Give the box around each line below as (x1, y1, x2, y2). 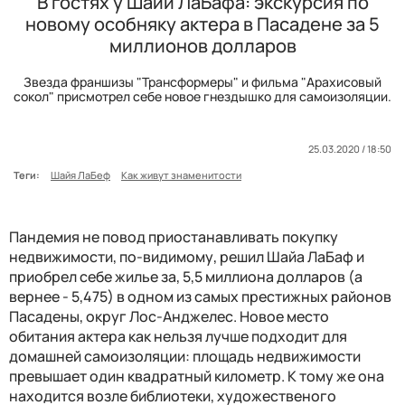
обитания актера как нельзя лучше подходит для (9, 326, 347, 347)
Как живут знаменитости (121, 168, 241, 183)
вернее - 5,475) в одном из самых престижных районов (9, 287, 391, 307)
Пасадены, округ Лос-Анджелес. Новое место (9, 306, 329, 327)
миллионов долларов (108, 33, 297, 59)
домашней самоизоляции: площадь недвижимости (9, 346, 361, 367)
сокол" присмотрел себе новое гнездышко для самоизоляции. (14, 88, 391, 106)
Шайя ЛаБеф (51, 168, 110, 183)
